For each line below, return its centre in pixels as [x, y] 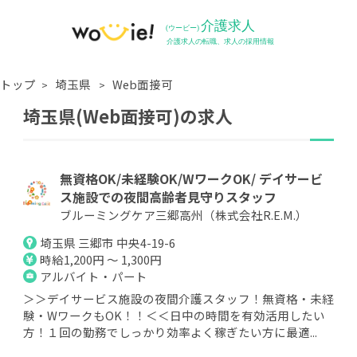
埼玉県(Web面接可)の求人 [128, 116]
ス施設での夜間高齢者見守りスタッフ [168, 196]
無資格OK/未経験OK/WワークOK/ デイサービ [191, 178]
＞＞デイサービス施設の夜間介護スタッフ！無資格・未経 [178, 299]
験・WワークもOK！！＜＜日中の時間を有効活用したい [174, 316]
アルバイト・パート [94, 277]
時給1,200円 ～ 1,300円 [101, 260]
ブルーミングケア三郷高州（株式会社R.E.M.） [183, 214]
